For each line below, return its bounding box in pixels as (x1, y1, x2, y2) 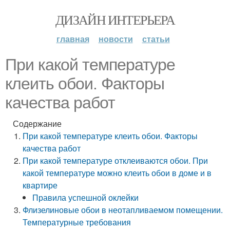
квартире (23, 179, 58, 191)
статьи (142, 33, 170, 45)
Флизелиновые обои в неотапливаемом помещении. (23, 204, 223, 216)
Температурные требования (23, 216, 131, 228)
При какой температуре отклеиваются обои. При (23, 155, 208, 166)
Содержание (13, 118, 62, 129)
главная (56, 33, 89, 45)
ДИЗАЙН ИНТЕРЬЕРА (55, 11, 175, 28)
